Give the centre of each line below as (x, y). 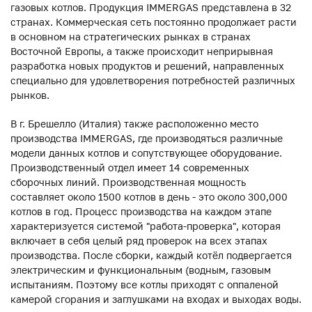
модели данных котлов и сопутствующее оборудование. (146, 153)
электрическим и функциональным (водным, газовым (141, 270)
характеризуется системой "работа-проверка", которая (146, 226)
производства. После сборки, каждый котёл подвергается (151, 255)
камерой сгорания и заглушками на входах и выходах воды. (156, 299)
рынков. (30, 95)
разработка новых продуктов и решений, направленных (147, 65)
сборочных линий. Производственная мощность (128, 182)
